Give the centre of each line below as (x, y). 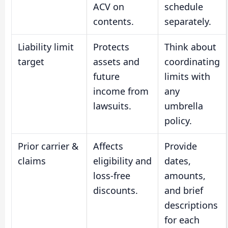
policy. (178, 121)
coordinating (192, 62)
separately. (188, 22)
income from (121, 91)
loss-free (112, 176)
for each (182, 220)
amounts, (185, 176)
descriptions (191, 205)
